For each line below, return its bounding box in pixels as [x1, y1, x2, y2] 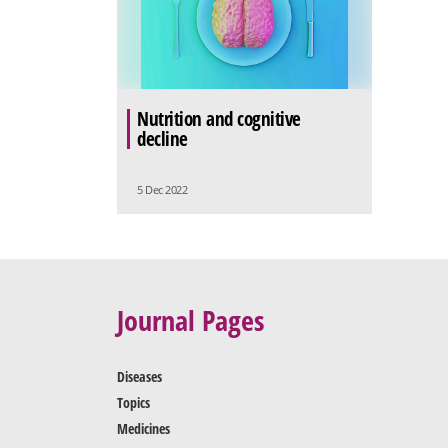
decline [137, 125, 188, 152]
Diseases [117, 366, 162, 386]
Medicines [117, 418, 170, 438]
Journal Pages [117, 300, 264, 339]
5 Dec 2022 [137, 181, 187, 197]
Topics [117, 392, 150, 412]
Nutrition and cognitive [137, 105, 301, 132]
